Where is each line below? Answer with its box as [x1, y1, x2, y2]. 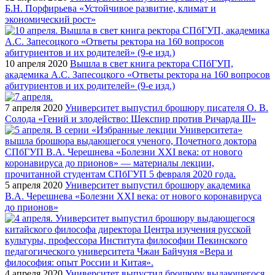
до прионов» [5, 201, 58, 212]
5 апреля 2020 [5, 179, 63, 190]
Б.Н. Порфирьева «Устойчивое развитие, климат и [5, 2, 216, 14]
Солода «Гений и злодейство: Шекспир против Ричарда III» [5, 113, 256, 124]
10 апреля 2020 [5, 58, 68, 69]
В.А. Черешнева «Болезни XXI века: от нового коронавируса [5, 190, 261, 201]
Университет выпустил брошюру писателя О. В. [65, 102, 268, 113]
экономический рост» [5, 14, 96, 25]
